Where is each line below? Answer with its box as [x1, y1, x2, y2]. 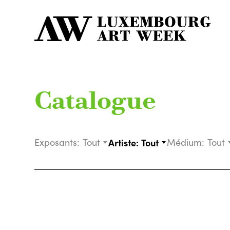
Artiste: [108, 136, 139, 149]
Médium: [167, 136, 205, 148]
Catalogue [34, 90, 157, 115]
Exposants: [34, 136, 80, 148]
